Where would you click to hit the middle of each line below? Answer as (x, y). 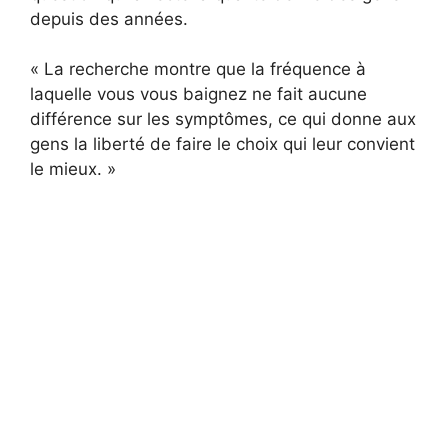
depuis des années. (109, 18)
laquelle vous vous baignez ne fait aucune (198, 94)
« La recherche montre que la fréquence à (198, 69)
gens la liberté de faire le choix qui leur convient (222, 144)
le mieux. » (73, 169)
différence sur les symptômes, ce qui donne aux (223, 119)
